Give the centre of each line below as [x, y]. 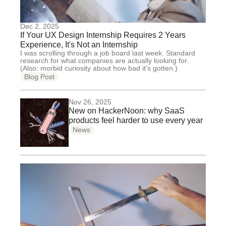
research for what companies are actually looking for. [104, 61]
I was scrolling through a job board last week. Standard [108, 53]
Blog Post [39, 77]
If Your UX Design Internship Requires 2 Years [103, 35]
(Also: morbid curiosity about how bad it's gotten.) [99, 68]
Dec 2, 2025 [40, 26]
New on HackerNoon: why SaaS [127, 111]
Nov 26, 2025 [90, 102]
